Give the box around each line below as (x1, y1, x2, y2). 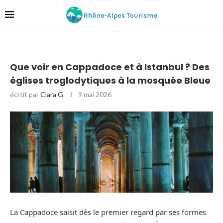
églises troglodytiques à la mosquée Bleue (10, 74, 211, 87)
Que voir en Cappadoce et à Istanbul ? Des (10, 60, 210, 73)
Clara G (40, 90, 63, 99)
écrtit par (10, 90, 40, 99)
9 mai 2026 (78, 90, 111, 99)
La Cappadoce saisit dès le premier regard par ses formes (10, 207, 206, 218)
